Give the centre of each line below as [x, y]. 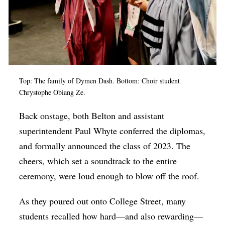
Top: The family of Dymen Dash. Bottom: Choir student [100, 80]
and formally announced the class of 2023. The [105, 145]
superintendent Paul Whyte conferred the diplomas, [113, 130]
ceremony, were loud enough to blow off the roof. [111, 176]
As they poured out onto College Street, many [103, 201]
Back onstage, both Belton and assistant [92, 115]
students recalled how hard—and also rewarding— [111, 216]
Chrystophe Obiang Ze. [52, 92]
